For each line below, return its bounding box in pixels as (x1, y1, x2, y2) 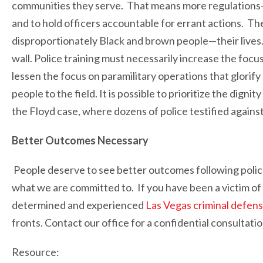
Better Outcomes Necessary (12, 134, 149, 147)
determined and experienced (12, 198, 146, 212)
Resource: (12, 245, 59, 259)
